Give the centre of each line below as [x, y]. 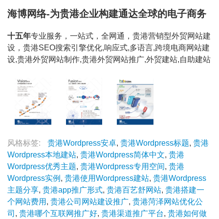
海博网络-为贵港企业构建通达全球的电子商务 [107, 14]
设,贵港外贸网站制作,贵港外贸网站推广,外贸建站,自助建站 [109, 60]
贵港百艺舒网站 [134, 190]
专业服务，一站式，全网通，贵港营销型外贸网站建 [121, 36]
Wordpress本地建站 [42, 155]
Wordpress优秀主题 [42, 167]
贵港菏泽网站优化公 [168, 202]
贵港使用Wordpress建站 [107, 178]
